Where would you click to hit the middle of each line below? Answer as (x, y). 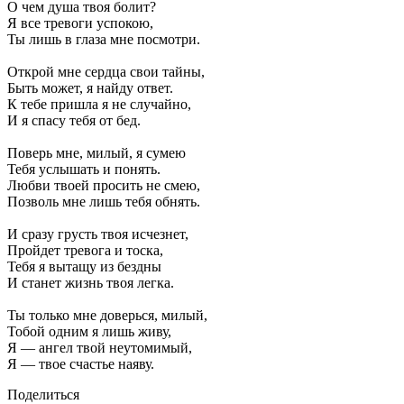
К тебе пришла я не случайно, (99, 104)
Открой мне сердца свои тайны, (106, 71)
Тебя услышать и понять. (84, 169)
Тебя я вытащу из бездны (84, 266)
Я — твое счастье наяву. (81, 363)
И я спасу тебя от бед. (74, 120)
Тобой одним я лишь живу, (89, 331)
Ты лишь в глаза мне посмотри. (104, 39)
